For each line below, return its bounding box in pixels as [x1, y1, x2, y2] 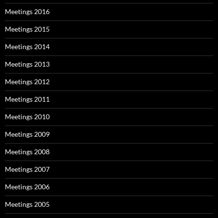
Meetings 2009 [5, 129, 50, 138]
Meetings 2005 [5, 200, 50, 208]
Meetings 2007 [5, 164, 50, 173]
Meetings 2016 [5, 7, 50, 16]
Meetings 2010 [5, 112, 50, 121]
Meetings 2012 [5, 77, 50, 86]
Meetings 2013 [5, 59, 50, 68]
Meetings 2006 [5, 182, 50, 191]
